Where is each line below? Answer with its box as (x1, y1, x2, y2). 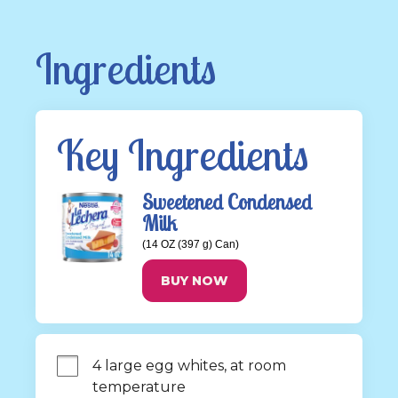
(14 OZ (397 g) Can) (142, 238, 239, 251)
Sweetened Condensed (142, 189, 312, 215)
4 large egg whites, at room (92, 357, 286, 374)
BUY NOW (161, 273, 228, 289)
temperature (92, 378, 186, 395)
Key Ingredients (57, 128, 308, 181)
